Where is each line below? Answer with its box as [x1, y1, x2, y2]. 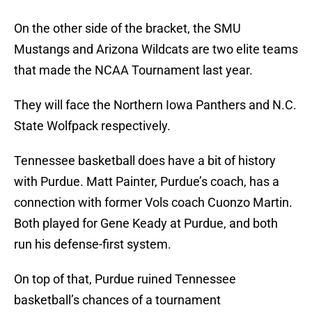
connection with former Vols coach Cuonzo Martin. [14, 195, 292, 210]
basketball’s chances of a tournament [14, 292, 221, 308]
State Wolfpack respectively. [14, 118, 171, 134]
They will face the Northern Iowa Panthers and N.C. [14, 97, 297, 113]
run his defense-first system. [14, 237, 171, 252]
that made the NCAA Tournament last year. [14, 63, 253, 78]
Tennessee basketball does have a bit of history [14, 153, 276, 169]
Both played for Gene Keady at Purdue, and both [14, 216, 278, 231]
